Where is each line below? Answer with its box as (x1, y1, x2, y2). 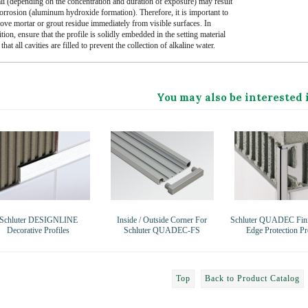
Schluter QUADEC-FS (124, 225, 200, 235)
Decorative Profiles (7, 225, 69, 235)
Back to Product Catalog (205, 273, 300, 283)
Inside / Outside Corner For (117, 214, 207, 225)
